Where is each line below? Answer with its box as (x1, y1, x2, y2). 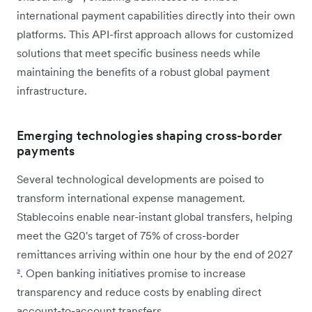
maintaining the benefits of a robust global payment (17, 64, 270, 79)
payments (17, 142, 75, 159)
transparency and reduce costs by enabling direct (17, 284, 261, 299)
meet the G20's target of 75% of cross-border (17, 228, 240, 242)
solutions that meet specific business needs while (17, 45, 260, 60)
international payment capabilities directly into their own (17, 8, 295, 22)
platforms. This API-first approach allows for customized (17, 26, 293, 41)
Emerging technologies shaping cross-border (17, 127, 283, 143)
